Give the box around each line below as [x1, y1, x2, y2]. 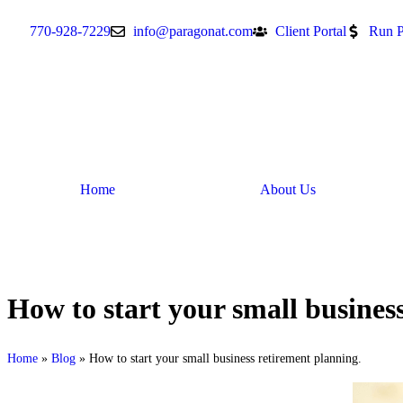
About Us [259, 182, 316, 197]
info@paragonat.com [133, 23, 253, 39]
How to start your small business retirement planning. [89, 351, 362, 365]
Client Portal [275, 23, 346, 39]
